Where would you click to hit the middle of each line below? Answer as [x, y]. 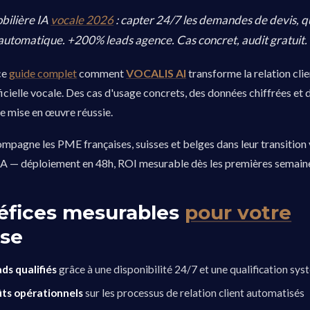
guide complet [43, 73]
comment [102, 73]
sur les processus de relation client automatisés [194, 293]
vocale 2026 [82, 20]
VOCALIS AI [156, 73]
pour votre [238, 212]
